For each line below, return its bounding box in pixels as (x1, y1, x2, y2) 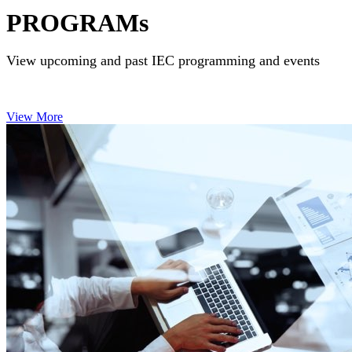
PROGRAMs (6, 8, 148, 37)
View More (6, 109, 63, 123)
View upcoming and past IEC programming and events (6, 52, 320, 68)
